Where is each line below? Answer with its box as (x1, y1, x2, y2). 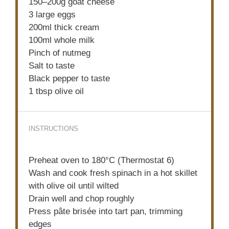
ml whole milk (42, 35, 95, 45)
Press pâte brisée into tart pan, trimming (29, 206, 183, 216)
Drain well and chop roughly (29, 193, 135, 203)
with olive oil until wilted (29, 180, 119, 191)
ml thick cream (42, 22, 100, 33)
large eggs (33, 10, 76, 20)
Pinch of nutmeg (29, 48, 91, 58)
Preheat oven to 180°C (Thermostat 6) (29, 155, 175, 165)
